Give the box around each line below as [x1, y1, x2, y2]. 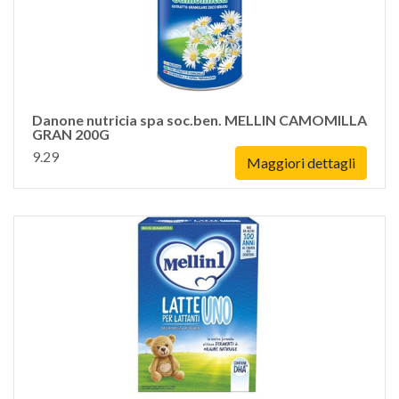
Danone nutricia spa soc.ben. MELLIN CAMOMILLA [32, 111, 367, 128]
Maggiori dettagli [247, 154, 355, 171]
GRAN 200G [32, 126, 110, 142]
